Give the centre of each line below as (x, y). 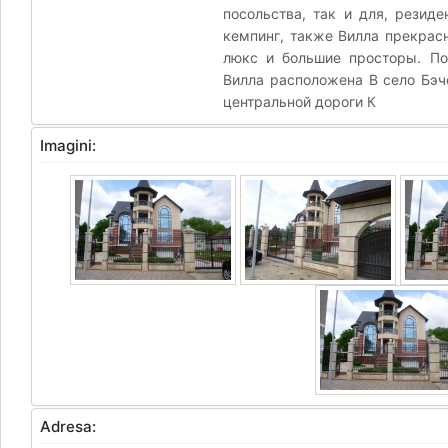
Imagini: (68, 145)
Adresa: (68, 426)
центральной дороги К (299, 101)
